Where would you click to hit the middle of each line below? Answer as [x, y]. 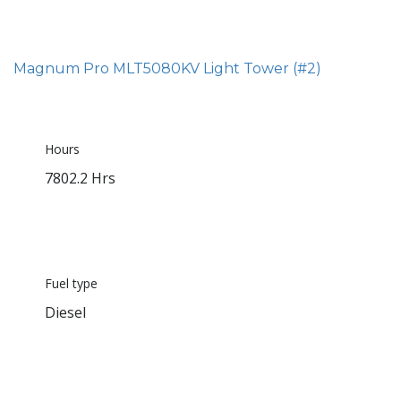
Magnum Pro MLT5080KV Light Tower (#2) [167, 69]
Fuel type [71, 284]
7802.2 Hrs [80, 179]
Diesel [65, 313]
